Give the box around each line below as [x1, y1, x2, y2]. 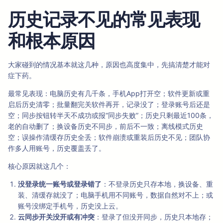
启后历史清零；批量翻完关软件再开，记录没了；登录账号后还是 [8, 100, 210, 109]
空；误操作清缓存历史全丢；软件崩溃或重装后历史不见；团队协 [8, 133, 210, 142]
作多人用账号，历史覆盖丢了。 [8, 144, 106, 153]
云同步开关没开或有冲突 [18, 213, 95, 222]
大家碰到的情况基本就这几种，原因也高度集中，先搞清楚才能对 [8, 60, 210, 69]
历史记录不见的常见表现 [8, 8, 200, 31]
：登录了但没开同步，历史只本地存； [95, 213, 213, 222]
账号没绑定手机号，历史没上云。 [18, 202, 122, 211]
